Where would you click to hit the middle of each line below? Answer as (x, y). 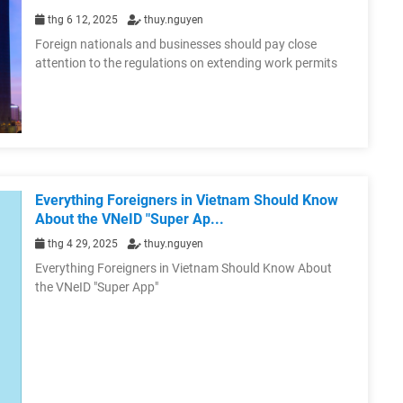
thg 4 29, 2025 (83, 243)
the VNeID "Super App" (97, 287)
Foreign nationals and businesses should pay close (176, 45)
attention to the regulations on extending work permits (186, 63)
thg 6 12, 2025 (83, 20)
